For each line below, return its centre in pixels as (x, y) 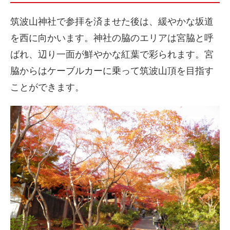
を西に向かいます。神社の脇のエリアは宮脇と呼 (112, 38)
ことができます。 (47, 87)
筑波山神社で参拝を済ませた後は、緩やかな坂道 (112, 22)
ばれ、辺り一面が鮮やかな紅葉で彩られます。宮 (112, 54)
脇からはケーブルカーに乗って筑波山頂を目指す (112, 71)
